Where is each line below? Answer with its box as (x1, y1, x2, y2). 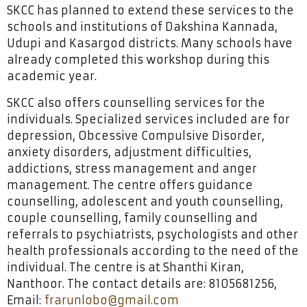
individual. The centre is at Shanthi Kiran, (7, 260, 244, 275)
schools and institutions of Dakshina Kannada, (7, 20, 278, 34)
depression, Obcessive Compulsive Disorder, (7, 129, 265, 143)
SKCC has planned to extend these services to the (7, 3, 294, 18)
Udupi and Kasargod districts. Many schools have (7, 36, 293, 51)
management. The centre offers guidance (7, 178, 253, 193)
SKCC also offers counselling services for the (7, 96, 265, 110)
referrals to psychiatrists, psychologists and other (7, 228, 298, 242)
